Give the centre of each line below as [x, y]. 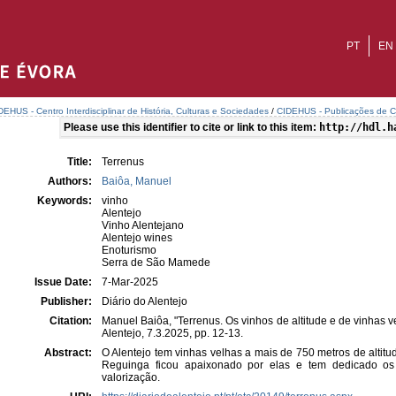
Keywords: [66, 201]
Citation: [72, 321]
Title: [81, 162]
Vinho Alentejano [143, 225]
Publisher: [68, 301]
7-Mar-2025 [130, 282]
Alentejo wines [137, 238]
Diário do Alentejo [145, 301]
